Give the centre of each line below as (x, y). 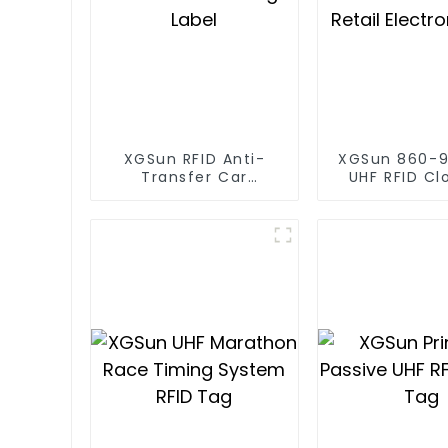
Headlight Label (194, 194)
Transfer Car (194, 176)
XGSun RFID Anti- (194, 158)
